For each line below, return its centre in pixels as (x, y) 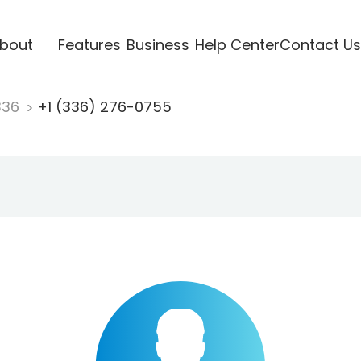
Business (158, 44)
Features (89, 44)
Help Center (237, 44)
